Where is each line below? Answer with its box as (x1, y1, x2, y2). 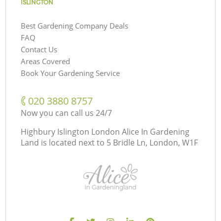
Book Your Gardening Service (21, 68, 120, 78)
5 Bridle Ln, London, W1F (107, 137, 198, 148)
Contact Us (21, 44, 58, 54)
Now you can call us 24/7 (21, 107, 112, 118)
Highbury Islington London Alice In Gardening (21, 126, 190, 137)
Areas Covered (21, 56, 71, 66)
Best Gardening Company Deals (21, 20, 129, 31)
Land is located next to (21, 137, 105, 148)
